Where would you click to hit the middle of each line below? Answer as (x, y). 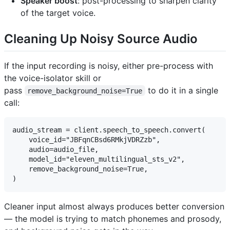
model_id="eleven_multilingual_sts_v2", (99, 159)
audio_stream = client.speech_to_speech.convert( (109, 130)
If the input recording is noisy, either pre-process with (109, 65)
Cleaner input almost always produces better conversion (114, 206)
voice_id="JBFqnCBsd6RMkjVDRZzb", (86, 139)
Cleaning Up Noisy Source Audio (101, 39)
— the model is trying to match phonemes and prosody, (113, 218)
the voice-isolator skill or (53, 78)
